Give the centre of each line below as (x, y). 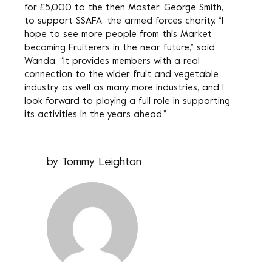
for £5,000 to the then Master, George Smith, (124, 8)
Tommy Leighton (101, 162)
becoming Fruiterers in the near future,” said (120, 48)
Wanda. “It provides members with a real (112, 61)
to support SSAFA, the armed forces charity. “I (124, 21)
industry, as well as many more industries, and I (124, 88)
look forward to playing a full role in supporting (127, 101)
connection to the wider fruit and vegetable (121, 75)
